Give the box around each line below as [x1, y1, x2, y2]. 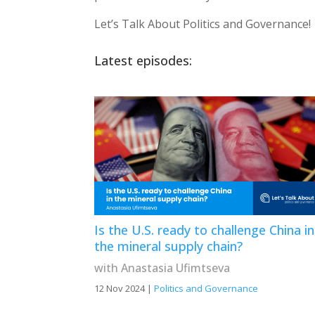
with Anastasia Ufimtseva [94, 260, 231, 276]
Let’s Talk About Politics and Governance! [94, 15, 311, 32]
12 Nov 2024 [94, 282, 146, 295]
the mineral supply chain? [94, 238, 243, 255]
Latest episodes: [94, 52, 193, 70]
